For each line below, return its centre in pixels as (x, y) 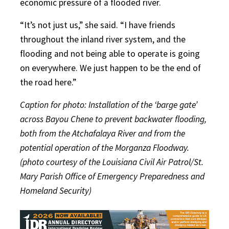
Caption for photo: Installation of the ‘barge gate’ (109, 105)
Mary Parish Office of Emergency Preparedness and (112, 176)
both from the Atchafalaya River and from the (102, 133)
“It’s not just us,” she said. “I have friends (98, 25)
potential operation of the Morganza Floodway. (105, 147)
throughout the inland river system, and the (103, 39)
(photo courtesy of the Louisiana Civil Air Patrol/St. (112, 162)
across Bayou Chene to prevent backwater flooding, (113, 119)
